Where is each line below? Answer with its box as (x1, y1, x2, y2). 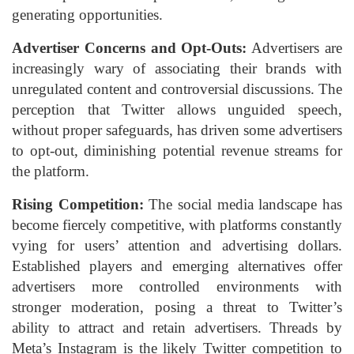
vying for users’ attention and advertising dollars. (12, 237, 342, 254)
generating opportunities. (12, 6, 163, 24)
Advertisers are (247, 40, 343, 57)
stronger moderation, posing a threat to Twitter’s (12, 299, 342, 316)
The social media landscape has (143, 196, 343, 213)
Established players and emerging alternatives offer (12, 258, 342, 275)
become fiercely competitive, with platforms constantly (12, 217, 342, 234)
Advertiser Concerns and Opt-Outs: (12, 40, 247, 57)
